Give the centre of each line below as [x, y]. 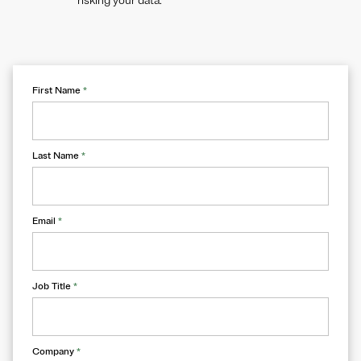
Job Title [53, 286]
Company [54, 352]
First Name [58, 91]
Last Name [57, 156]
